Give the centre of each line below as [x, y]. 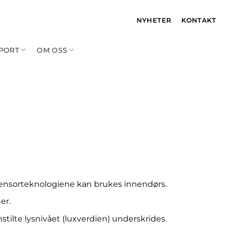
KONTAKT [199, 20]
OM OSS [52, 50]
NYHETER [154, 20]
